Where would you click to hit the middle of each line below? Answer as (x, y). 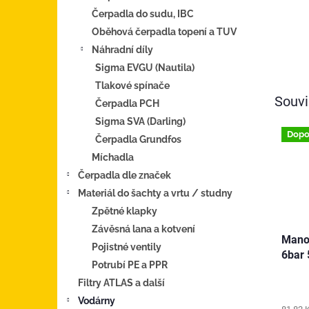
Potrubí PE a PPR (130, 265)
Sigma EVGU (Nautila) (145, 67)
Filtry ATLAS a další (121, 282)
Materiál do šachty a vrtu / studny (155, 193)
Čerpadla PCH (127, 103)
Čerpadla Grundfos (138, 139)
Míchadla (113, 157)
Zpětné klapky (124, 211)
